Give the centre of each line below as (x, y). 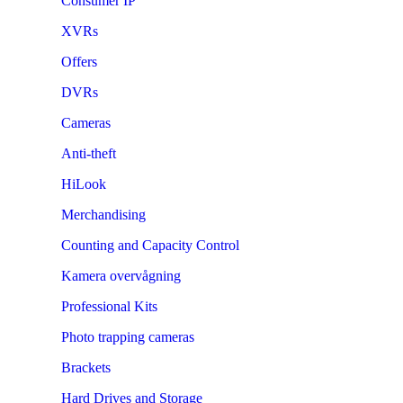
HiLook (84, 184)
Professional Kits (109, 306)
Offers (79, 61)
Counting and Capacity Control (150, 245)
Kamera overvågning (121, 275)
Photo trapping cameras (128, 336)
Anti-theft (89, 153)
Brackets (86, 367)
